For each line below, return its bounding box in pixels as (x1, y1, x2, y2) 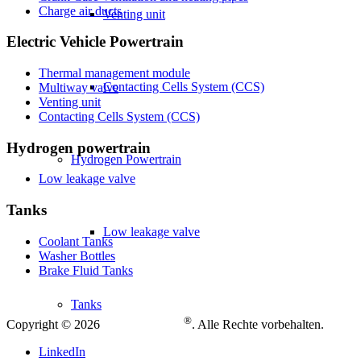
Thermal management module (39, 66, 190, 81)
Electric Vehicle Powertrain (6, 33, 184, 51)
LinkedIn (39, 345, 85, 359)
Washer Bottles (39, 248, 115, 263)
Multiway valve (39, 81, 118, 95)
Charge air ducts (39, 3, 122, 18)
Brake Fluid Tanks (39, 263, 133, 277)
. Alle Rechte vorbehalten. (192, 317, 324, 332)
